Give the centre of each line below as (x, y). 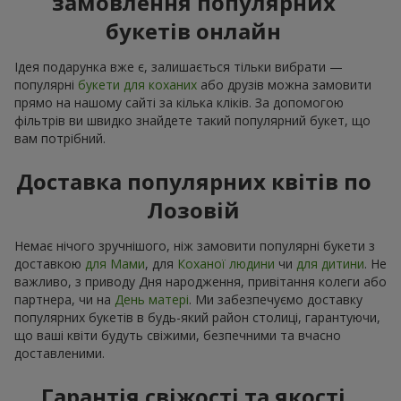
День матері (152, 299)
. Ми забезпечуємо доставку (276, 299)
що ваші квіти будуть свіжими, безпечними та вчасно (178, 335)
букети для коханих (137, 84)
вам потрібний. (60, 138)
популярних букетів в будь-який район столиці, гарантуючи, (197, 317)
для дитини (330, 263)
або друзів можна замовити (284, 84)
